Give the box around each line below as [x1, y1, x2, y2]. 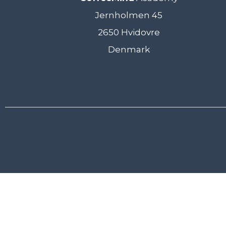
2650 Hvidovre [97, 27, 160, 37]
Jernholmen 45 [95, 10, 163, 20]
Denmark [107, 44, 150, 54]
